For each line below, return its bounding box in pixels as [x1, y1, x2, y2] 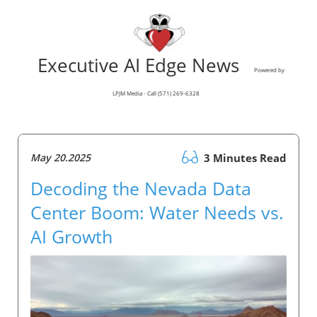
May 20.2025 [30, 151, 91, 165]
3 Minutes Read [201, 151, 287, 166]
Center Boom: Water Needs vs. [30, 200, 284, 225]
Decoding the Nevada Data [30, 176, 251, 201]
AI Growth [30, 224, 113, 249]
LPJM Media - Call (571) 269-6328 [113, 89, 200, 98]
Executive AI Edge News [33, 52, 254, 79]
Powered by [254, 66, 284, 74]
